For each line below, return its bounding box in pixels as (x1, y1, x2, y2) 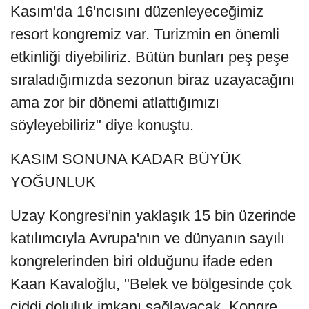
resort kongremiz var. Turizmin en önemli (10, 26, 279, 43)
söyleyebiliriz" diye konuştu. (10, 117, 194, 134)
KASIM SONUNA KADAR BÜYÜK (10, 150, 241, 168)
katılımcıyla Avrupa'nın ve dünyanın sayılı (10, 230, 285, 248)
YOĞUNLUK (10, 173, 96, 191)
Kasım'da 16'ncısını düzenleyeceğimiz (10, 3, 263, 21)
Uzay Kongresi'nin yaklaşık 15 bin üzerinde (10, 207, 296, 225)
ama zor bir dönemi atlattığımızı (10, 94, 219, 112)
